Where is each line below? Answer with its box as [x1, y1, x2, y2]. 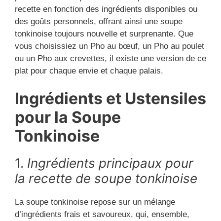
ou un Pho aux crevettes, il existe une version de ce [15, 53, 206, 63]
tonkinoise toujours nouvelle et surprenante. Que [15, 29, 193, 38]
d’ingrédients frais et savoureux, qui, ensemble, [15, 210, 189, 220]
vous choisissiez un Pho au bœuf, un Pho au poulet [15, 41, 204, 51]
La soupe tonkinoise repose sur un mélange [15, 197, 175, 207]
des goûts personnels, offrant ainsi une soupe [15, 16, 183, 26]
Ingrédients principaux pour [27, 155, 193, 171]
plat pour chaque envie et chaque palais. [15, 66, 163, 75]
